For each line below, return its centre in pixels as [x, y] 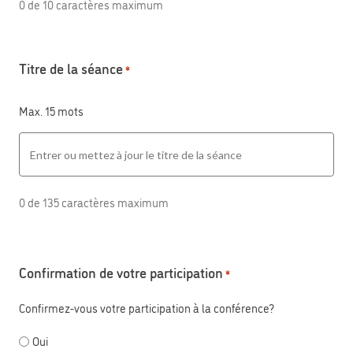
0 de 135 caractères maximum [94, 202]
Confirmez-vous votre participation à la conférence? [147, 308]
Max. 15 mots [51, 111]
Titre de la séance [71, 68]
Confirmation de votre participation [121, 272]
